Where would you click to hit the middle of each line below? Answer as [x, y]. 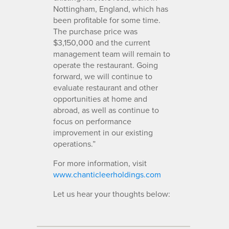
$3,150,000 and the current [102, 42]
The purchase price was [95, 31]
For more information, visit [100, 163]
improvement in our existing [103, 132]
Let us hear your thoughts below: [112, 193]
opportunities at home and [100, 98]
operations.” [74, 143]
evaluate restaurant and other [106, 87]
